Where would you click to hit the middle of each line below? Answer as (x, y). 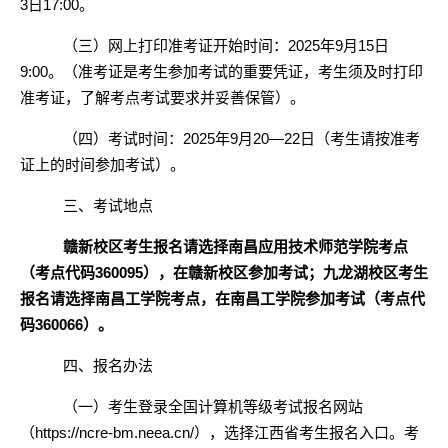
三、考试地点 (107, 205)
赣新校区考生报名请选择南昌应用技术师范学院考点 (235, 246)
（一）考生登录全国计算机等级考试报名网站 (212, 406)
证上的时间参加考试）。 (102, 164)
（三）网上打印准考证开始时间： (175, 45)
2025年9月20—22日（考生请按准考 (301, 138)
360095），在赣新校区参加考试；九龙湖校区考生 (261, 272)
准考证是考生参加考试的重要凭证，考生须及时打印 (250, 71)
